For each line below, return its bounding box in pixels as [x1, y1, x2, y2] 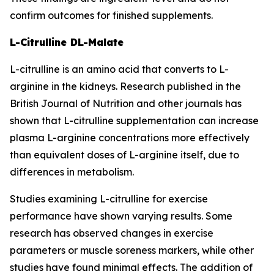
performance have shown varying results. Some [10, 210, 232, 222]
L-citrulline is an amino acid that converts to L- [10, 63, 229, 75]
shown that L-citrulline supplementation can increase [10, 114, 259, 127]
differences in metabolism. [10, 166, 134, 178]
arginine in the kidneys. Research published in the [10, 80, 241, 92]
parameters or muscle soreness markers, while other [10, 244, 254, 256]
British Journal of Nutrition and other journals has [10, 97, 242, 109]
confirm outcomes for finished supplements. [10, 9, 213, 21]
